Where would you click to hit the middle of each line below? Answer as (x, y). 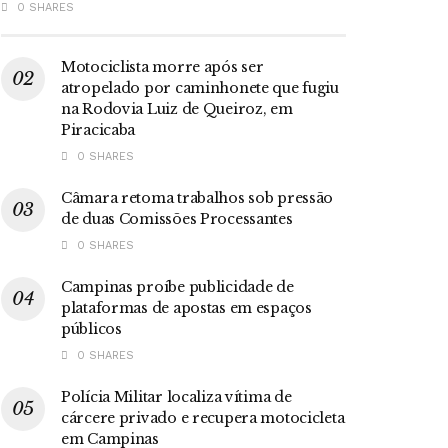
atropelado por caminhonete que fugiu (200, 87)
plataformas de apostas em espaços (186, 307)
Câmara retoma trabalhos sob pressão (197, 197)
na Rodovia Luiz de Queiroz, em (177, 108)
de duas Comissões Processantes (177, 218)
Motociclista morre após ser (162, 66)
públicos (91, 328)
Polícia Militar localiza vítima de (176, 396)
